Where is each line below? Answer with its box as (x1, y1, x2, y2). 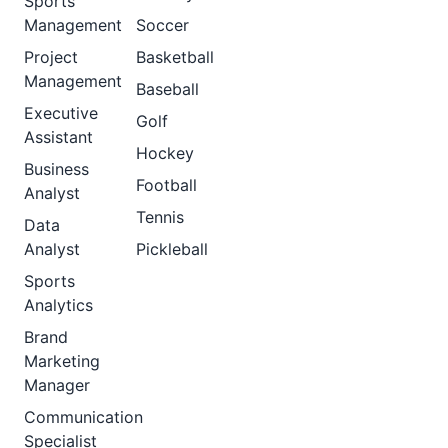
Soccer (136, 15, 189, 35)
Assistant (24, 127, 93, 147)
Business (24, 159, 89, 179)
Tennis (136, 207, 184, 227)
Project (24, 47, 78, 67)
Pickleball (136, 239, 208, 259)
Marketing (24, 351, 100, 371)
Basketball (136, 47, 214, 67)
